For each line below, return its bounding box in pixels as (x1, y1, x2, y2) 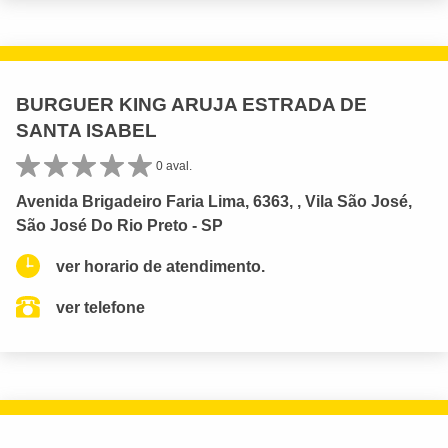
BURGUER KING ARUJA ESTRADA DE (16, 93, 367, 115)
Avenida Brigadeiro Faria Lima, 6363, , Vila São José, (16, 192, 412, 210)
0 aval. (156, 158, 192, 173)
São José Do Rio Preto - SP (16, 216, 223, 234)
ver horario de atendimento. (56, 257, 265, 275)
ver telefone (56, 298, 145, 316)
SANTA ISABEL (16, 119, 157, 141)
